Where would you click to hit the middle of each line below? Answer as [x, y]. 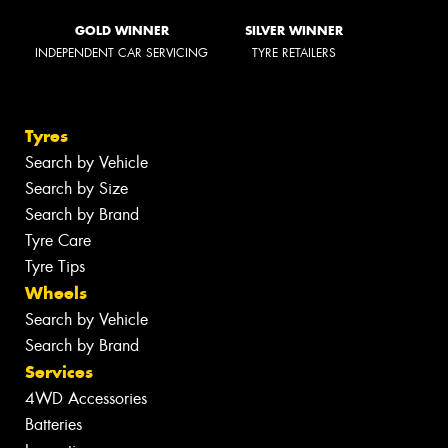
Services [59, 371]
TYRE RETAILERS [294, 52]
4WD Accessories [86, 398]
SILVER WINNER [294, 30]
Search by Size [76, 188]
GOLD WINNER [121, 30]
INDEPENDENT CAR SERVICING [121, 52]
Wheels [56, 292]
